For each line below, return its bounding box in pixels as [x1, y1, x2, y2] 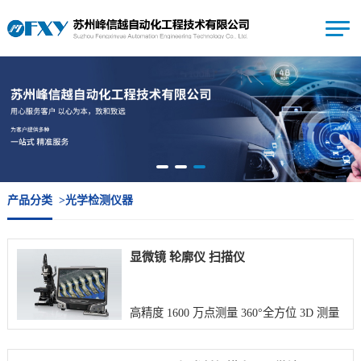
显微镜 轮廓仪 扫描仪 [129, 251, 245, 264]
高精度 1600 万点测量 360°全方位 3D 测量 [129, 305, 339, 319]
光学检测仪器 [64, 194, 133, 206]
